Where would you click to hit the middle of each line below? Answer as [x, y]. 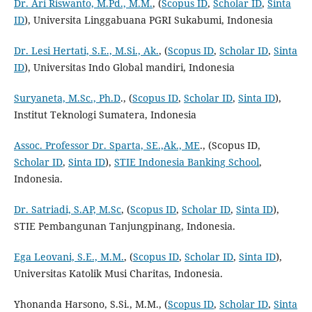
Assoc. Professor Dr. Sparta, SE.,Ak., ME [107, 146]
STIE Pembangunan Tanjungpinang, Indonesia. [124, 226]
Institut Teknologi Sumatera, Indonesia [105, 115]
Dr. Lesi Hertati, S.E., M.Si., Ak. [86, 51]
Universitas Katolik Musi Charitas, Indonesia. [118, 274]
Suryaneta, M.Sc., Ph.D [67, 98]
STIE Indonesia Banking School [186, 162]
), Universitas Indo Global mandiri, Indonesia [129, 68]
